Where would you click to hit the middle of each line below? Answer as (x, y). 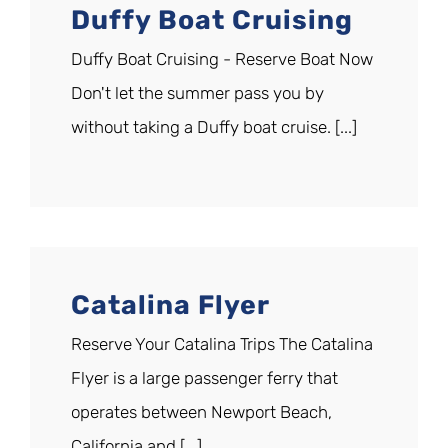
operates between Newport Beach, (201, 412)
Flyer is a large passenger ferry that (204, 378)
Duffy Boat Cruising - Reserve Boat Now (222, 59)
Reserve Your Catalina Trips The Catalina (222, 344)
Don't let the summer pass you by (197, 93)
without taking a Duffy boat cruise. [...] (214, 127)
